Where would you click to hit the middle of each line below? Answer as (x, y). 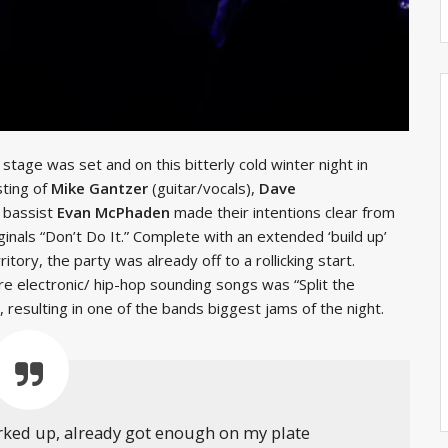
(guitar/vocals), (205, 187)
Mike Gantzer (101, 187)
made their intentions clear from (282, 211)
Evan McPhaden (113, 211)
